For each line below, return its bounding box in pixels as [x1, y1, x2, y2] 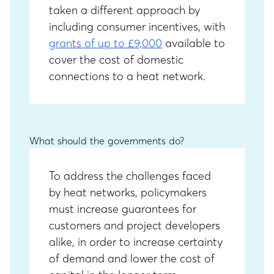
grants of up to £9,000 [49, 36, 162, 50]
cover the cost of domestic [49, 53, 183, 67]
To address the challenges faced [49, 169, 211, 183]
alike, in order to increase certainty [49, 235, 223, 249]
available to [162, 36, 225, 50]
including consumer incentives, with [49, 20, 225, 34]
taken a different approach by [49, 3, 200, 17]
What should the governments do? [29, 135, 184, 147]
